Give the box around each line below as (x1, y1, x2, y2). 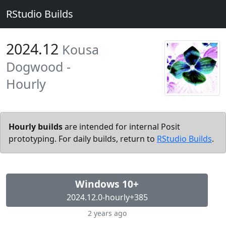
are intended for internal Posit (63, 121, 180, 132)
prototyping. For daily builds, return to (9, 133, 157, 144)
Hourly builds (9, 121, 63, 132)
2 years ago (87, 208, 127, 218)
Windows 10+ (75, 177, 139, 191)
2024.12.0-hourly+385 (66, 192, 148, 203)
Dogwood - (6, 58, 71, 75)
